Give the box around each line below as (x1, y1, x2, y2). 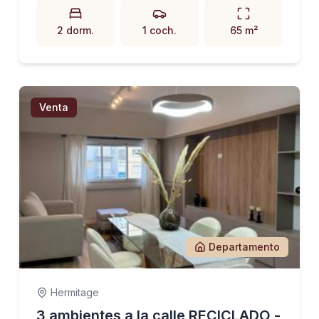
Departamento (209, 241, 281, 253)
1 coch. (142, 24, 177, 36)
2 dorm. (56, 24, 94, 36)
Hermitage (50, 286, 99, 298)
